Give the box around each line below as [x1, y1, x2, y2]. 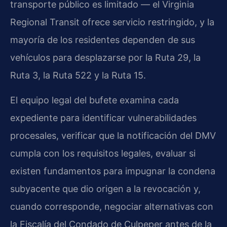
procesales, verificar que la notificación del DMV [10, 130, 216, 141]
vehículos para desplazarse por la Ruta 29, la [10, 52, 201, 63]
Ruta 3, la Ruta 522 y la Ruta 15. [10, 69, 146, 81]
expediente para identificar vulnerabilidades [10, 112, 197, 123]
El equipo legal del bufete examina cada [10, 94, 179, 105]
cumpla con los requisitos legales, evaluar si [10, 147, 196, 159]
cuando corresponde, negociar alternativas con [10, 201, 213, 212]
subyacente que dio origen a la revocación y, [10, 183, 201, 194]
